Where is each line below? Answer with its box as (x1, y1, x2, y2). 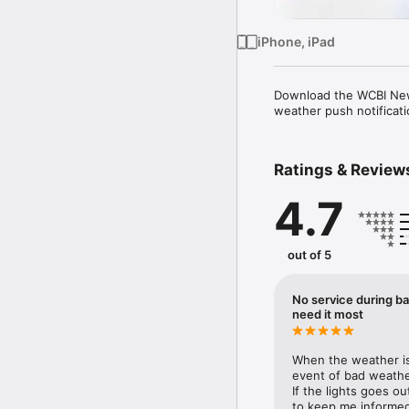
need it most (292, 306, 363, 321)
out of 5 (287, 246, 331, 262)
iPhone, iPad (257, 33, 335, 49)
